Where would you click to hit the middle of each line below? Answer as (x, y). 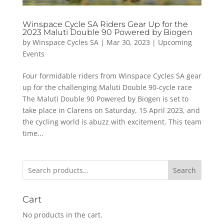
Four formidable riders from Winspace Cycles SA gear (112, 76)
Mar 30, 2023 (128, 42)
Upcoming (175, 42)
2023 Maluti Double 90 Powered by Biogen (107, 32)
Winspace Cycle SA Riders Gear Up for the (105, 24)
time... (33, 133)
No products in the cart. (62, 215)
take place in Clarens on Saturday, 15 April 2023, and (111, 110)
